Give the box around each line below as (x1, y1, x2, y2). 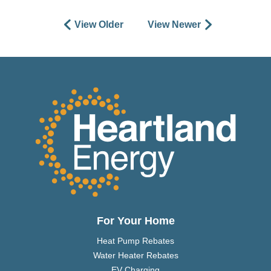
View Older (74, 19, 123, 30)
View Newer (148, 19, 201, 30)
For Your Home (96, 215, 175, 227)
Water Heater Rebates (93, 250, 178, 261)
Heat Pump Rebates (97, 236, 174, 246)
